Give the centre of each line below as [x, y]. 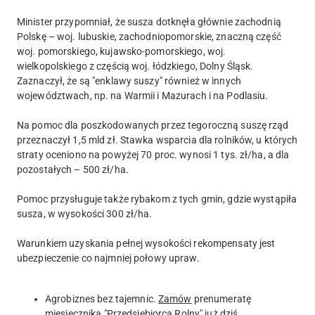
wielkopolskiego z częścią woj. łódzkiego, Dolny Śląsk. [135, 66]
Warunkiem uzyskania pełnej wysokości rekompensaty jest [146, 244]
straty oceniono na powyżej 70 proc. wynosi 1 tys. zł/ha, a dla [153, 155]
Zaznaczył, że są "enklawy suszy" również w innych [129, 81]
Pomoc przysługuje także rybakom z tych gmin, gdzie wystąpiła [157, 199]
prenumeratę [221, 299]
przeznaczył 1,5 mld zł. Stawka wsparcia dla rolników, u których [157, 140]
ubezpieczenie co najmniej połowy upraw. [108, 258]
